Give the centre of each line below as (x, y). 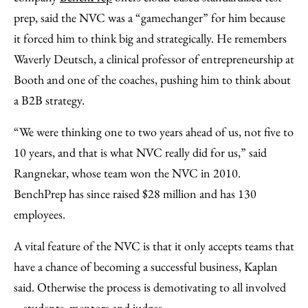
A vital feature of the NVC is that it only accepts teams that (154, 246)
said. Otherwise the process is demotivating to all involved (150, 287)
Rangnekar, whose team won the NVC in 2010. (127, 173)
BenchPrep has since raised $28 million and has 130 (135, 194)
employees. (40, 214)
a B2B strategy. (49, 100)
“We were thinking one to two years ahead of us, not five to (154, 132)
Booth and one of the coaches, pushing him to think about (152, 79)
